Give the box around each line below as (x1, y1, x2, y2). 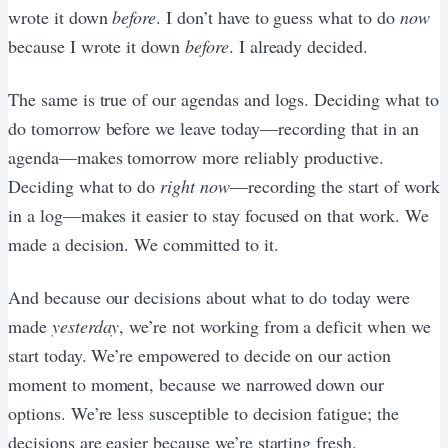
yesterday (51, 313, 120, 338)
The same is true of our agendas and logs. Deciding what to (8, 86, 439, 111)
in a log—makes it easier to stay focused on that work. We (8, 202, 429, 227)
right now (160, 173, 230, 198)
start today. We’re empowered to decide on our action (8, 342, 391, 367)
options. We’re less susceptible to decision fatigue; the (8, 400, 399, 425)
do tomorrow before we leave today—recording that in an (8, 115, 419, 140)
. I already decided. (228, 33, 369, 58)
